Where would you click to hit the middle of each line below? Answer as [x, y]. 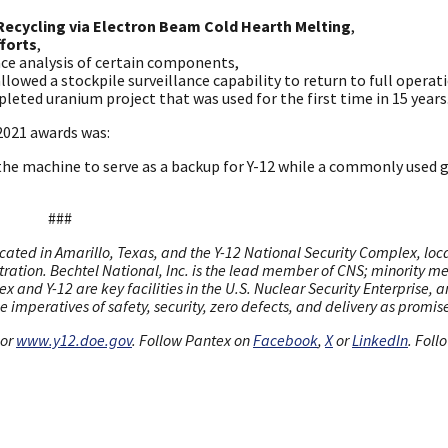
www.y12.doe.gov [74, 340]
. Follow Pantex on [192, 340]
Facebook [285, 340]
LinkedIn [380, 340]
